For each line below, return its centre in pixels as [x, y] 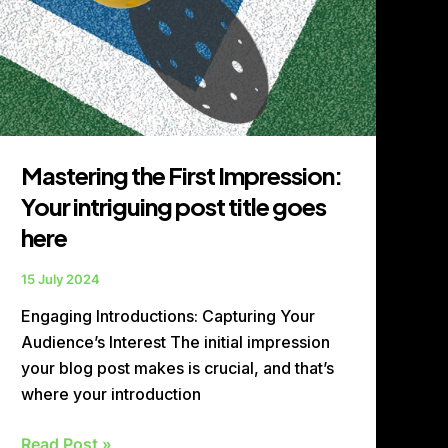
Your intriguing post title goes [174, 205]
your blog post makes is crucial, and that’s [178, 368]
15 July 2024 [61, 278]
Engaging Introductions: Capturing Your [168, 316]
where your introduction [111, 394]
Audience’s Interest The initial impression [176, 342]
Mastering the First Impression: [182, 174]
